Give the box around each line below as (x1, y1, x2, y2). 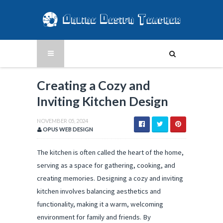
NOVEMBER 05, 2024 (37, 117, 88, 124)
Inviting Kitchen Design (37, 94, 168, 109)
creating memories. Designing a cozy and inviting (37, 174, 183, 183)
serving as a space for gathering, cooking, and (37, 161, 175, 170)
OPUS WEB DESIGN (42, 126, 93, 132)
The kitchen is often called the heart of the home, (37, 148, 184, 157)
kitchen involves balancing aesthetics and (37, 187, 161, 196)
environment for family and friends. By (37, 213, 151, 222)
